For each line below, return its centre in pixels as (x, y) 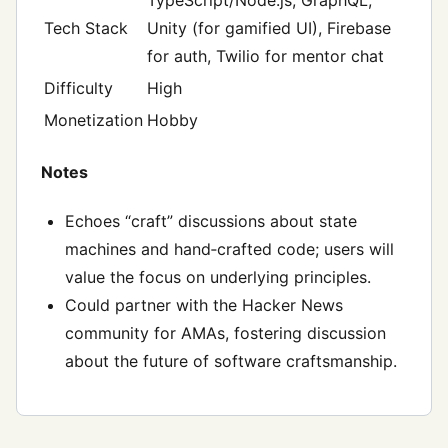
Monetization (93, 119)
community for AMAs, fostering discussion (225, 333)
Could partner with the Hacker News (204, 305)
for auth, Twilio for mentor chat (265, 55)
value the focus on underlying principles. (218, 277)
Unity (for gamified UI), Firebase (269, 27)
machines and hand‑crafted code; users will (229, 249)
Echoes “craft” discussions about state (211, 221)
